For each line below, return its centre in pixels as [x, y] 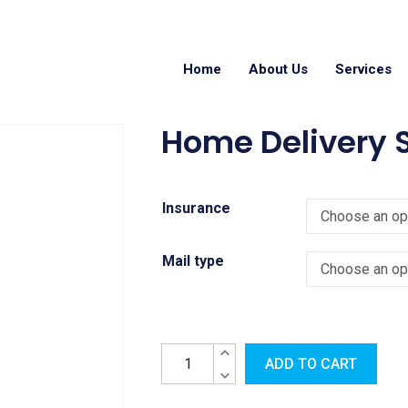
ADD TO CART [311, 364]
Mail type [194, 261]
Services [363, 69]
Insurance [197, 208]
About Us [278, 69]
